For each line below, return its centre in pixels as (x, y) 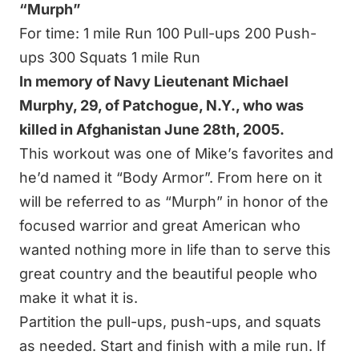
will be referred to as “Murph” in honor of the (174, 201)
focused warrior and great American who (160, 225)
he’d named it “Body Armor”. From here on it (171, 177)
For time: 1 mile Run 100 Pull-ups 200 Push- (168, 33)
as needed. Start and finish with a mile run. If (173, 345)
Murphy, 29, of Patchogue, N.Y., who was (161, 105)
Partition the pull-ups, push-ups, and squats (170, 321)
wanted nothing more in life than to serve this (175, 249)
